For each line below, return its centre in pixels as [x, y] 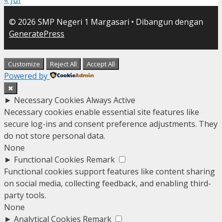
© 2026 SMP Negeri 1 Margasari [69, 22]
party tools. [25, 195]
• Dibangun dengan [166, 22]
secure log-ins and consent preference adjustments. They [111, 124]
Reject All [63, 64]
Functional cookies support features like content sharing [110, 171]
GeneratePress [37, 33]
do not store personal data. [55, 136]
